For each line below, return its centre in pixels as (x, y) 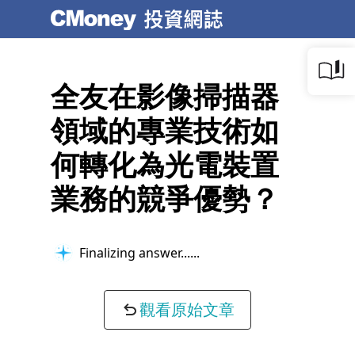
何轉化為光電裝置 (165, 164)
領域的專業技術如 (165, 130)
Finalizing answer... (135, 252)
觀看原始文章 (187, 309)
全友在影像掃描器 (165, 96)
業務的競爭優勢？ (165, 198)
